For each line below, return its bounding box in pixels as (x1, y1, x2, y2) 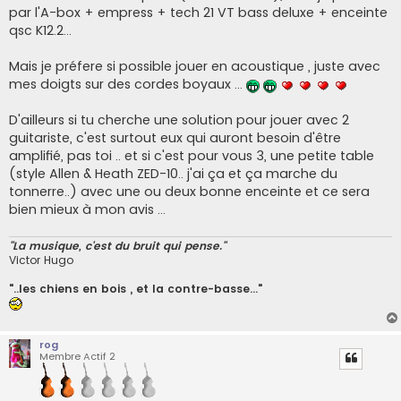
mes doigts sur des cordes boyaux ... (9, 75, 246, 94)
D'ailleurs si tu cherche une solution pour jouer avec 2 (9, 111, 349, 130)
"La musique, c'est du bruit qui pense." (9, 237, 226, 253)
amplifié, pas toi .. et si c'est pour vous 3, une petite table (9, 147, 374, 166)
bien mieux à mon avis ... (9, 200, 166, 219)
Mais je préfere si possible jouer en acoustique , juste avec (9, 57, 380, 76)
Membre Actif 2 (38, 348, 115, 363)
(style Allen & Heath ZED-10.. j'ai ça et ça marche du (9, 165, 337, 183)
